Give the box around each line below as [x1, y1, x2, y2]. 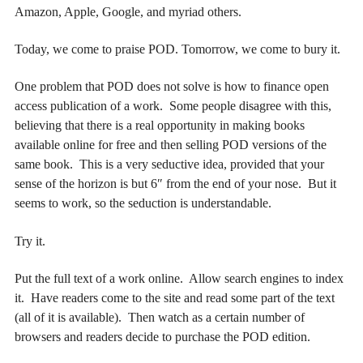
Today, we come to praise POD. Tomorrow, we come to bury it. [15, 42, 340, 57]
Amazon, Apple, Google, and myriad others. [15, 4, 241, 19]
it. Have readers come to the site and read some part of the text [15, 291, 335, 305]
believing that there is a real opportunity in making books [15, 118, 305, 133]
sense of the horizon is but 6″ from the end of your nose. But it [15, 177, 336, 191]
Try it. [15, 233, 45, 248]
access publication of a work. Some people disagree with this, [15, 99, 331, 113]
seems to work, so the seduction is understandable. [15, 196, 271, 211]
